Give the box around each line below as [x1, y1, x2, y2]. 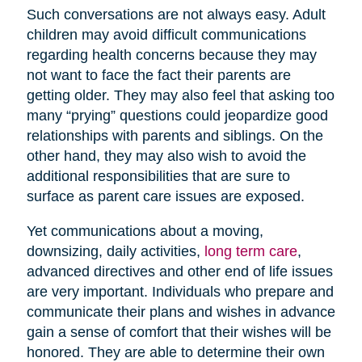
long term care [204, 242, 297, 259]
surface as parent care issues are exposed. [26, 187, 305, 204]
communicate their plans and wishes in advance [26, 303, 335, 320]
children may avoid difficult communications [26, 26, 306, 43]
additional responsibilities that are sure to [26, 167, 290, 184]
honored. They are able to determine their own [26, 343, 325, 360]
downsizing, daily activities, [26, 242, 204, 259]
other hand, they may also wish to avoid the [26, 147, 306, 164]
